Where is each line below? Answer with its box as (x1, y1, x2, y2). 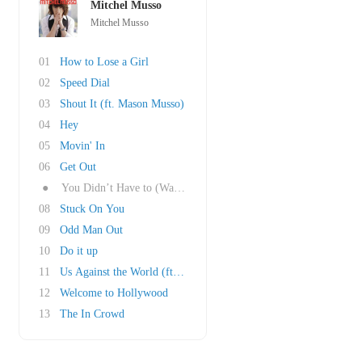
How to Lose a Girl (60, 56, 149, 68)
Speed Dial (60, 77, 110, 89)
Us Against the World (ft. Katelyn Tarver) (60, 266, 252, 278)
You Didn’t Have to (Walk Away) (61, 182, 216, 194)
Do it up (60, 245, 98, 257)
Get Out (60, 161, 96, 173)
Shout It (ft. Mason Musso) (60, 98, 184, 110)
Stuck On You (60, 203, 124, 215)
